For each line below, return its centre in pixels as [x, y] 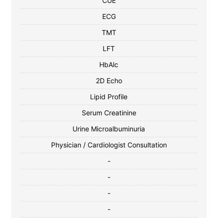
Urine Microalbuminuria [109, 129]
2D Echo [109, 81]
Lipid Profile [109, 97]
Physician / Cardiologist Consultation [109, 145]
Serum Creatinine [109, 113]
